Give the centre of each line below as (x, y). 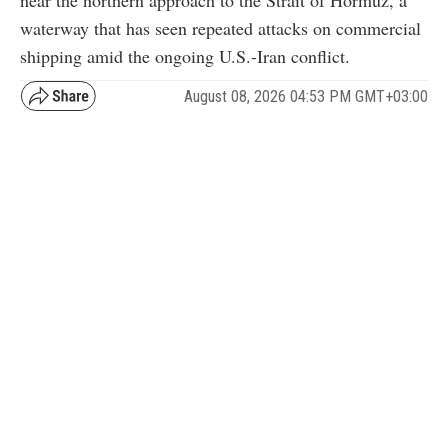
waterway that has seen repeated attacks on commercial (220, 28)
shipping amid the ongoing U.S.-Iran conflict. (185, 56)
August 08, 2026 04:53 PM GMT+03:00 (306, 96)
